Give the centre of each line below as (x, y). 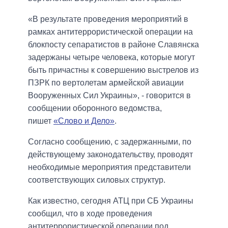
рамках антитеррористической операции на (110, 32)
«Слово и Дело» (84, 121)
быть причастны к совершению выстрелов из (113, 70)
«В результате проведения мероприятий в (108, 19)
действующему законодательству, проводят (110, 154)
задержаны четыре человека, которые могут (111, 57)
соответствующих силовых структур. (98, 180)
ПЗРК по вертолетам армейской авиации (106, 82)
